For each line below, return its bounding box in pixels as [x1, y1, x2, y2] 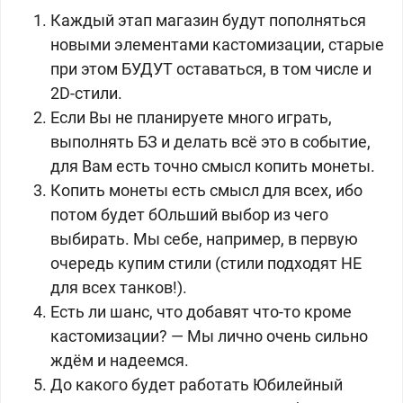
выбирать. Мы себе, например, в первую [50, 229, 358, 248]
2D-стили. [50, 84, 122, 103]
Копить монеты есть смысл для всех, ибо [50, 181, 363, 200]
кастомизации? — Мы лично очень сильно [50, 327, 368, 345]
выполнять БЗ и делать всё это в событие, [50, 132, 371, 151]
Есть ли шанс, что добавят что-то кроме [50, 302, 352, 321]
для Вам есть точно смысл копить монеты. [50, 157, 375, 175]
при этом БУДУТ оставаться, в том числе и [50, 59, 372, 78]
